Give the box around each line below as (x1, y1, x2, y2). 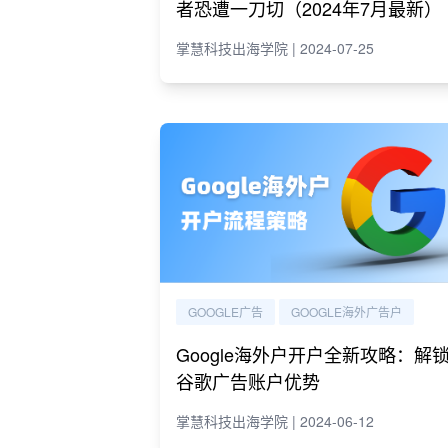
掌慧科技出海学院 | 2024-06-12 (176, 411, 374, 431)
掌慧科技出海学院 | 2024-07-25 (176, 38, 374, 58)
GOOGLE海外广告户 (291, 303, 402, 320)
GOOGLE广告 (188, 303, 263, 320)
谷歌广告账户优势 (176, 368, 320, 394)
